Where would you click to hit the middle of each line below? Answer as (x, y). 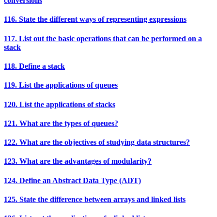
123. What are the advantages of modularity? (78, 161)
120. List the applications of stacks (60, 104)
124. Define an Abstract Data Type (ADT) (72, 180)
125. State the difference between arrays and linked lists (95, 199)
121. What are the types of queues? (61, 123)
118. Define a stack (34, 66)
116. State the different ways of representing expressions (95, 19)
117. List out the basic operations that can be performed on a (103, 38)
